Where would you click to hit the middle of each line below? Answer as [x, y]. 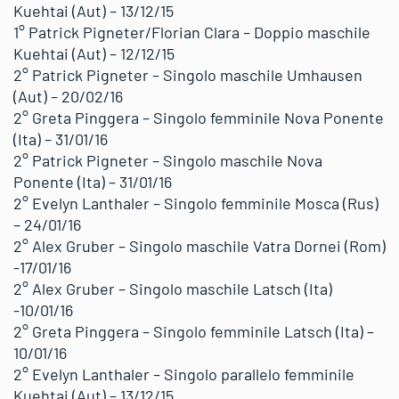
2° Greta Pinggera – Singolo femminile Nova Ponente [199, 118]
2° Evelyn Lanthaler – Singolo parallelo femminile [184, 374]
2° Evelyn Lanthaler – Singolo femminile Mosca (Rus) [196, 203]
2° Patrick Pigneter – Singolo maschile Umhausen [188, 75]
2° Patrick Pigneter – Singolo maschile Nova [168, 160]
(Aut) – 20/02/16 [68, 96]
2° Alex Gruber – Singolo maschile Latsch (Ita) [173, 289]
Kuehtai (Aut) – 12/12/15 [94, 53]
